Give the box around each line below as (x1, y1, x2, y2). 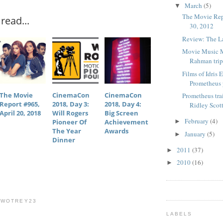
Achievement (105, 117, 149, 127)
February (184, 116, 210, 126)
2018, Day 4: (105, 100, 142, 109)
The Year (52, 126, 81, 136)
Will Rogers (52, 109, 88, 118)
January (184, 129, 207, 138)
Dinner (52, 135, 75, 145)
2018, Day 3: (52, 100, 89, 109)
